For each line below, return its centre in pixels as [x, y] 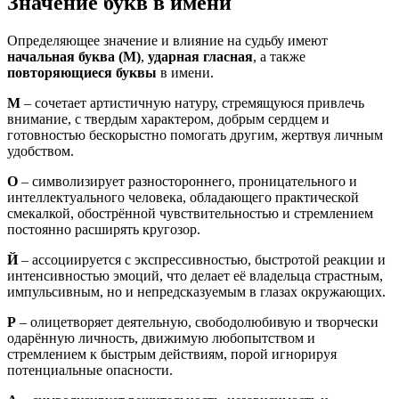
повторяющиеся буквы [82, 73]
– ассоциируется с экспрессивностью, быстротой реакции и [202, 260]
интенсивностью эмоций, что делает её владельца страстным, [195, 276]
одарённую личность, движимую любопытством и [161, 338]
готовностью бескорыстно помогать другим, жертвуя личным [195, 135]
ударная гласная [200, 57]
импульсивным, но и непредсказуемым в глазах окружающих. [196, 292]
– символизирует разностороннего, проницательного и [187, 182]
